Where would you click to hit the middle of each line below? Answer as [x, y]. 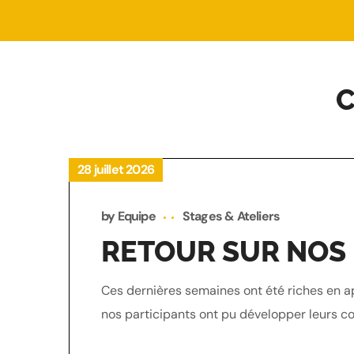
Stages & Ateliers [231, 216]
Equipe [136, 216]
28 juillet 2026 [116, 169]
